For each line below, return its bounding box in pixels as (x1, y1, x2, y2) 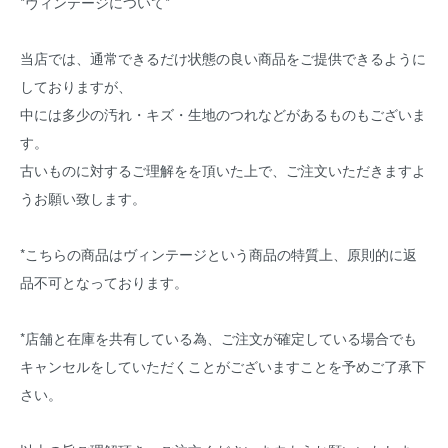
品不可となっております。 (20, 272, 202, 292)
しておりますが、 (20, 76, 132, 96)
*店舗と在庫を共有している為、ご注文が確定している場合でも (20, 328, 417, 348)
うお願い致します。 (20, 188, 146, 208)
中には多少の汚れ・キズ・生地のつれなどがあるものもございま (20, 104, 426, 124)
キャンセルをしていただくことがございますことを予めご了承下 (20, 356, 426, 376)
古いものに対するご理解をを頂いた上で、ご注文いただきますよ (20, 160, 426, 180)
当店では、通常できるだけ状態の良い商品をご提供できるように (20, 48, 426, 68)
